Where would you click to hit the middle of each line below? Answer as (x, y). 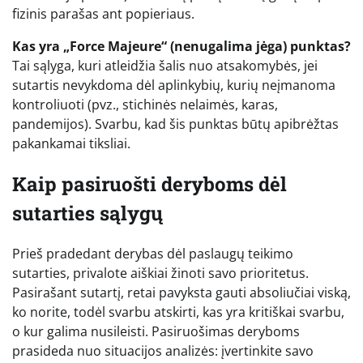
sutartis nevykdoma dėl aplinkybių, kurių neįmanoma (174, 85)
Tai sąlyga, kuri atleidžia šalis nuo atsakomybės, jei (165, 66)
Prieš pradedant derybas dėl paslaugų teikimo (153, 254)
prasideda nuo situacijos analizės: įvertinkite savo (163, 351)
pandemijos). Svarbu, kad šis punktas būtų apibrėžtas (175, 124)
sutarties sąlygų (88, 214)
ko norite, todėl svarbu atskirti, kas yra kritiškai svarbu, (178, 312)
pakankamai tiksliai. (71, 144)
